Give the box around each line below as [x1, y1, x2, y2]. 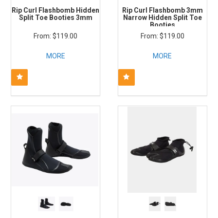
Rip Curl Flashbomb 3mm [122, 6, 203, 14]
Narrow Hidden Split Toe [123, 13, 202, 21]
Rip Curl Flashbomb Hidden [12, 6, 100, 14]
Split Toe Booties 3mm [18, 13, 92, 21]
